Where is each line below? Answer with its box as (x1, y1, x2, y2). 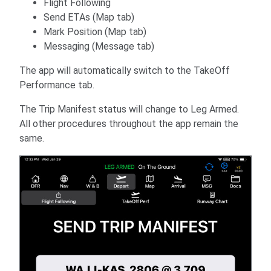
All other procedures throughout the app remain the (19, 117, 238, 129)
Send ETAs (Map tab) (44, 11, 134, 23)
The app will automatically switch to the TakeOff (19, 64, 230, 76)
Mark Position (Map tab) (44, 25, 146, 38)
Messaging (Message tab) (44, 40, 154, 52)
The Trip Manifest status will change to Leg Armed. (19, 103, 239, 115)
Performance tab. (19, 79, 94, 91)
